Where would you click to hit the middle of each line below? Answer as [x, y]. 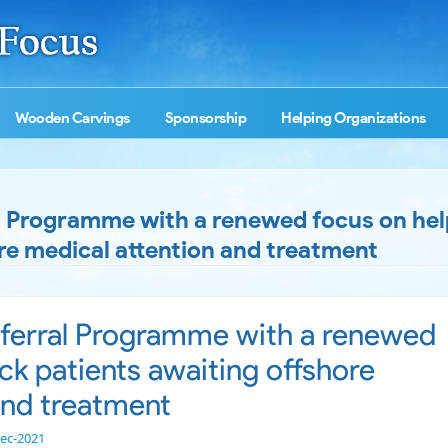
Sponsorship [205, 118]
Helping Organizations [353, 118]
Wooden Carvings [72, 118]
